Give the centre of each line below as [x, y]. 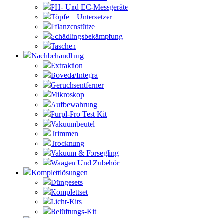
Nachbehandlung [57, 56]
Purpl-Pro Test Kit [79, 114]
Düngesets [67, 182]
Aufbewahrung [74, 104]
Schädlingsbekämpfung [87, 36]
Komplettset [69, 192]
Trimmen [64, 134]
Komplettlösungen [59, 173]
